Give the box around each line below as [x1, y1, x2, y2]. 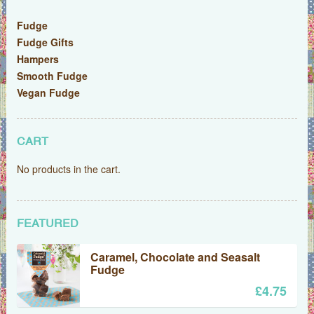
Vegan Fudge [16, 86, 80, 100]
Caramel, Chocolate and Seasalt [90, 249, 260, 266]
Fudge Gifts [16, 35, 74, 50]
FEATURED [16, 219, 78, 231]
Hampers [16, 52, 59, 67]
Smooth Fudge [16, 69, 88, 83]
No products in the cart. [16, 162, 121, 177]
